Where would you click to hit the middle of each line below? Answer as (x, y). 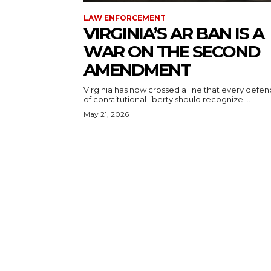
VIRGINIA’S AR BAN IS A (174, 33)
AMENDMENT (137, 70)
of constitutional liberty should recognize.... (167, 99)
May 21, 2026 (106, 114)
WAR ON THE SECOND (172, 51)
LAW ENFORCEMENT (125, 18)
